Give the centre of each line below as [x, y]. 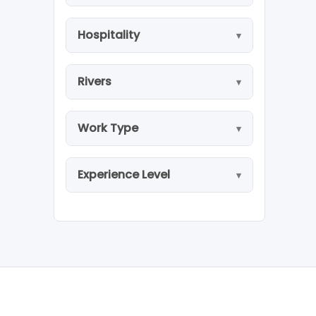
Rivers [95, 81]
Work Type [108, 128]
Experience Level [124, 175]
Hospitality [109, 35]
